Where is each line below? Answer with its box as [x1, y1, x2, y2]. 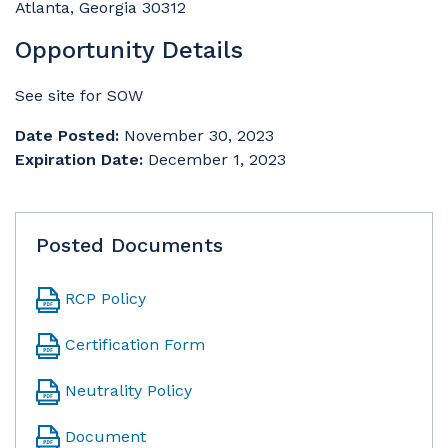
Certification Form [65, 335, 205, 354]
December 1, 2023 [148, 150, 286, 169]
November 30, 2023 [124, 126, 274, 145]
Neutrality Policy [65, 381, 192, 400]
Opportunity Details [15, 36, 243, 64]
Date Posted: [15, 126, 119, 145]
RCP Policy [65, 289, 146, 308]
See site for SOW [15, 86, 143, 105]
